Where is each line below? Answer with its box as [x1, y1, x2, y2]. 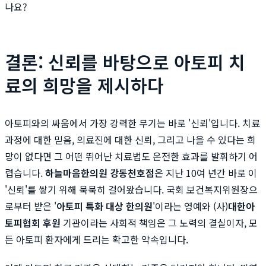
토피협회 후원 [5, 215, 61, 230]
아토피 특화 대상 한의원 [56, 198, 153, 213]
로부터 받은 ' [5, 198, 56, 213]
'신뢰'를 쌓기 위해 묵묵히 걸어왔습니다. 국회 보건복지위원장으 [5, 182, 258, 197]
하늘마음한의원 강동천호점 [45, 165, 154, 180]
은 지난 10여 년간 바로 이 [154, 165, 257, 180]
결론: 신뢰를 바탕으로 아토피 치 [5, 48, 245, 75]
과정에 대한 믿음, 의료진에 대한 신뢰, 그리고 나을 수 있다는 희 [5, 132, 256, 147]
